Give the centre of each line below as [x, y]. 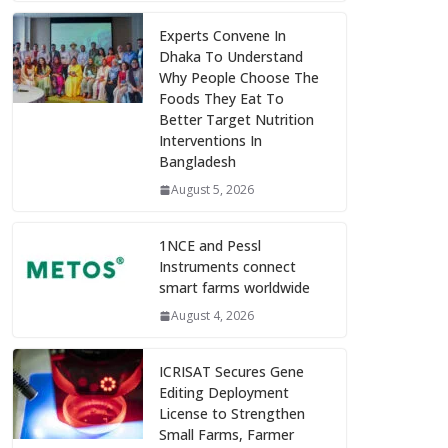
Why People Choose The [239, 78]
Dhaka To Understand [231, 57]
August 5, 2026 [212, 190]
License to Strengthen [232, 414]
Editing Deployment [224, 393]
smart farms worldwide [234, 288]
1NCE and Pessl [210, 246]
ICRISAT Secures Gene [231, 372]
